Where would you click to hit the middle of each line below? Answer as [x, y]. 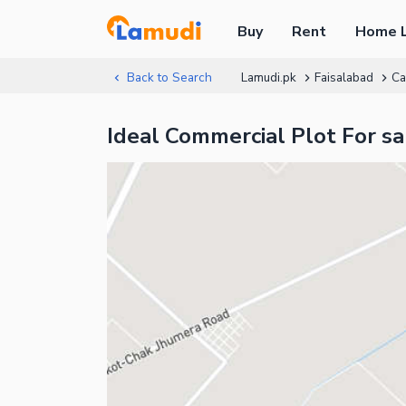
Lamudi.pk [268, 77]
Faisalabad [343, 77]
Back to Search [169, 77]
